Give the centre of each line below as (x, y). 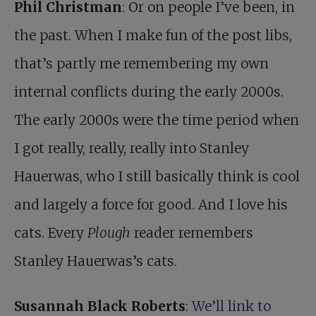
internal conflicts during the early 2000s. (149, 92)
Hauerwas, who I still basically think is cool (157, 177)
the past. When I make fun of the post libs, (153, 36)
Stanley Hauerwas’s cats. (96, 261)
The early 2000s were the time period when (157, 120)
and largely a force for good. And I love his (151, 205)
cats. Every (51, 233)
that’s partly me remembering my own (141, 64)
